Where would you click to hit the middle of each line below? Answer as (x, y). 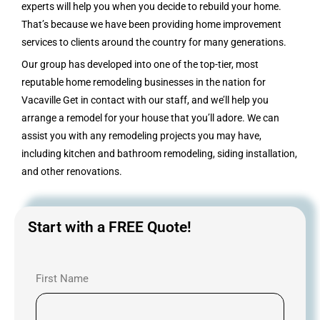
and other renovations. (72, 172)
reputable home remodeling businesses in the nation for (144, 82)
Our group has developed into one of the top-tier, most (140, 65)
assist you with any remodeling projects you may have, (141, 136)
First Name (62, 279)
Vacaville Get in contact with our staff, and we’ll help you (145, 100)
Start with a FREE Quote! (110, 227)
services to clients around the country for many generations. (154, 42)
